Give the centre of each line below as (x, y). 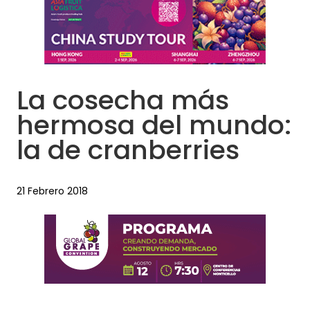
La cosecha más (123, 100)
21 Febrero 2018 (52, 191)
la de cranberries (128, 150)
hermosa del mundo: (154, 125)
